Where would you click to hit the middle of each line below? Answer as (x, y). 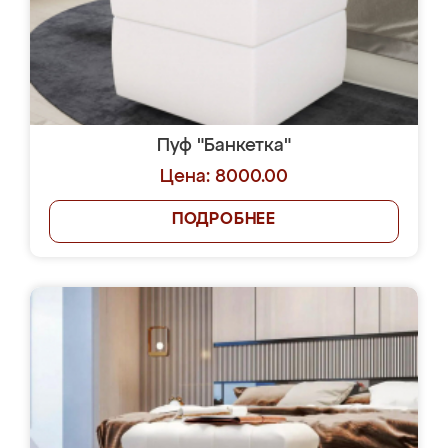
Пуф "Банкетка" (224, 146)
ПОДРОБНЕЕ (224, 220)
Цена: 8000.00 (224, 177)
